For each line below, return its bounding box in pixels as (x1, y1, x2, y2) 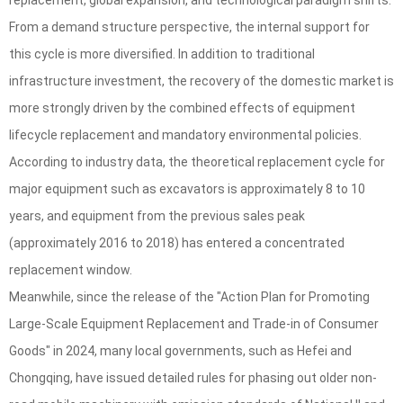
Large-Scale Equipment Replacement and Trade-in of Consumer (9, 317, 379, 332)
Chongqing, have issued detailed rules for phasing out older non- (9, 371, 377, 386)
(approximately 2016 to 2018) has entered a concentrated (9, 236, 345, 251)
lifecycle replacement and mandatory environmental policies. (9, 128, 362, 143)
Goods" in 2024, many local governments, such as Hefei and (9, 344, 352, 359)
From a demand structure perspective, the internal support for (9, 20, 370, 35)
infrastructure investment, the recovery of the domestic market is (9, 74, 394, 89)
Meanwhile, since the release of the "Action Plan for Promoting (9, 290, 370, 305)
